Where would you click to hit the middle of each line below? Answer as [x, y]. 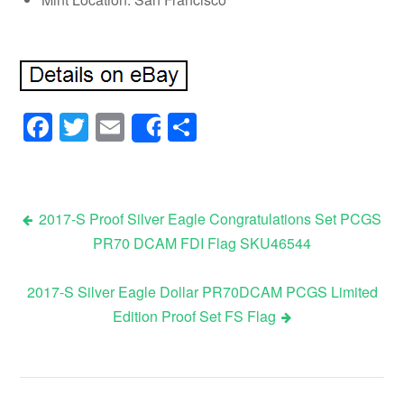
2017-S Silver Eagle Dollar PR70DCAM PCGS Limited [202, 291]
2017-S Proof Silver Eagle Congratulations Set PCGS [210, 218]
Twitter [131, 127]
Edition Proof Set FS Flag [194, 316]
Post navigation [118, 253]
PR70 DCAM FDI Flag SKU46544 [202, 243]
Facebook [116, 127]
